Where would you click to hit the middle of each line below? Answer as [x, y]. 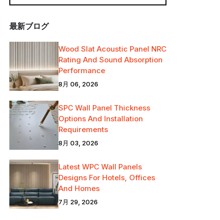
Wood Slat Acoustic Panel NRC [113, 49]
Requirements [83, 130]
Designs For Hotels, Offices [107, 178]
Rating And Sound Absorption [111, 60]
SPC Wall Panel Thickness [105, 108]
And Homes [79, 189]
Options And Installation [101, 119]
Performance [82, 71]
